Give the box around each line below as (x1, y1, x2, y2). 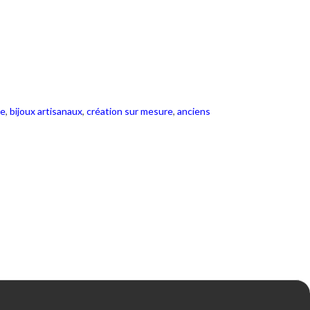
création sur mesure (86, 104, 173, 117)
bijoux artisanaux (9, 104, 82, 117)
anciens (176, 104, 210, 117)
